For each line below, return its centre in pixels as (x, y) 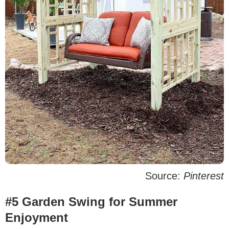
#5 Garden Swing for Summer (91, 201)
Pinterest (204, 176)
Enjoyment (37, 217)
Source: (164, 176)
